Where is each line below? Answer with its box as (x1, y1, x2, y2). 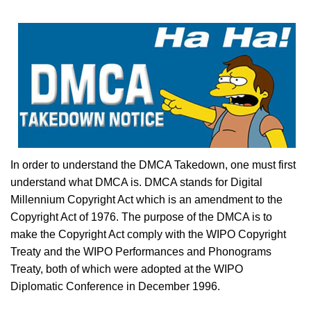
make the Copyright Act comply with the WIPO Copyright (10, 228, 286, 240)
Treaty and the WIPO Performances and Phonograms (10, 246, 271, 258)
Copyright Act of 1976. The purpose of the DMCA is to (10, 211, 272, 223)
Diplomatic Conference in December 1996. (10, 280, 220, 292)
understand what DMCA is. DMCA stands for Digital (10, 176, 262, 188)
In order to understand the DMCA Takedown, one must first (10, 159, 296, 171)
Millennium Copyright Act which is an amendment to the (10, 194, 283, 205)
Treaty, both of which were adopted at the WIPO (10, 263, 243, 275)
